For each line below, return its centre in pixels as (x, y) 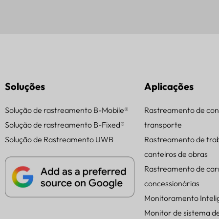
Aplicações (169, 86)
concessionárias (172, 183)
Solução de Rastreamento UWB (59, 139)
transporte (163, 125)
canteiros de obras (176, 154)
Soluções (25, 86)
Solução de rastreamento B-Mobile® (67, 110)
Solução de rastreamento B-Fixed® (65, 125)
